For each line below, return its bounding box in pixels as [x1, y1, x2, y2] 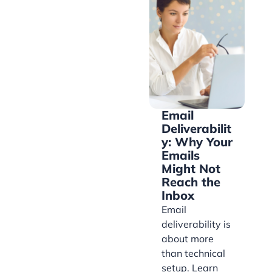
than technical [161, 246, 225, 259]
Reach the [161, 174, 220, 189]
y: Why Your [161, 134, 233, 149]
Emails [161, 147, 200, 163]
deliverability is [161, 217, 231, 230]
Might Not [161, 160, 220, 176]
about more [161, 232, 214, 245]
